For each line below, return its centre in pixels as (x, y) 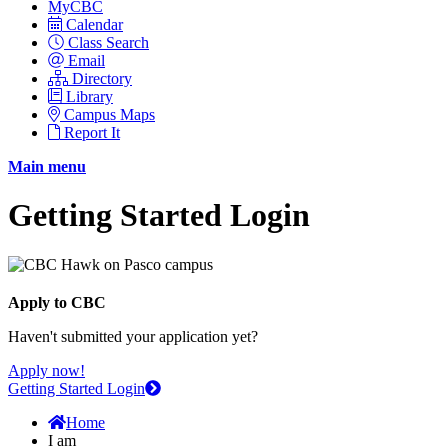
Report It (92, 132)
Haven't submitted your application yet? (133, 336)
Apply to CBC (57, 302)
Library (89, 96)
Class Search (108, 42)
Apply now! (46, 370)
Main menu (47, 166)
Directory (102, 78)
